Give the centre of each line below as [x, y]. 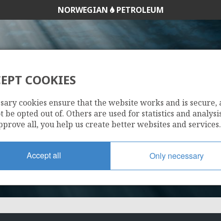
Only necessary [177, 155]
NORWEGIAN [84, 10]
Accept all [44, 155]
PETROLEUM [139, 10]
